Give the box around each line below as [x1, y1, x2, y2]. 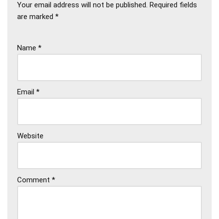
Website [17, 131, 44, 140]
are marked [17, 12, 55, 21]
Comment [17, 175, 52, 184]
